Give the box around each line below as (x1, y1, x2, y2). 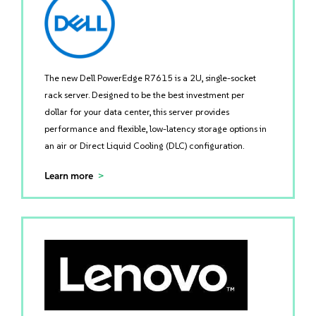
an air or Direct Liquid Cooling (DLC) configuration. (44, 140, 244, 151)
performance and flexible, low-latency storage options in (44, 123, 267, 134)
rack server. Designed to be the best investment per (44, 90, 245, 100)
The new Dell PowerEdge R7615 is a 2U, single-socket (44, 73, 256, 83)
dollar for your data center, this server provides (44, 107, 229, 117)
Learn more (44, 170, 93, 182)
